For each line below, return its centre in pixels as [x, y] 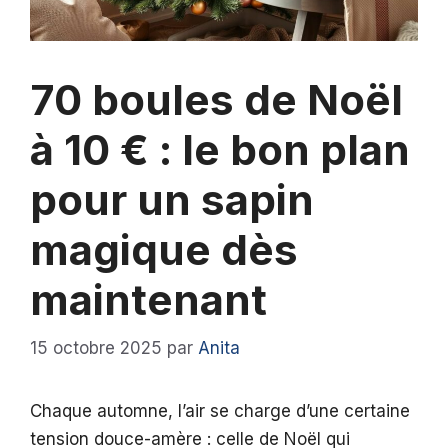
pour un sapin [172, 199]
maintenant [148, 299]
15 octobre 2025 [96, 348]
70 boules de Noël [216, 99]
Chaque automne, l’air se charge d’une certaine [220, 411]
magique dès [164, 249]
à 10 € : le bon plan [220, 149]
